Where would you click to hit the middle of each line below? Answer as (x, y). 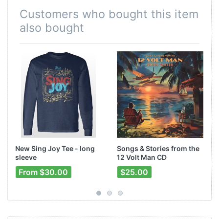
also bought (52, 28)
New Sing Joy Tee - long (55, 148)
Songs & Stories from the (158, 148)
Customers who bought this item (109, 14)
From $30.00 (44, 172)
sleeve (26, 157)
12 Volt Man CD (142, 157)
